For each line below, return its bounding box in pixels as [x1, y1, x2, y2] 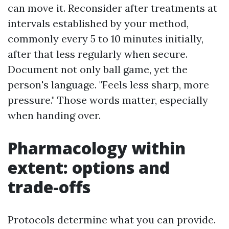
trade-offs [8, 176, 90, 198]
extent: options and [8, 156, 170, 178]
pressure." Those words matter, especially [8, 94, 208, 106]
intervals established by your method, [8, 17, 189, 30]
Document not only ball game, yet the [8, 63, 188, 76]
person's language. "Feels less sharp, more [8, 78, 209, 91]
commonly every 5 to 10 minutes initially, [8, 32, 203, 45]
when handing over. [8, 109, 101, 122]
